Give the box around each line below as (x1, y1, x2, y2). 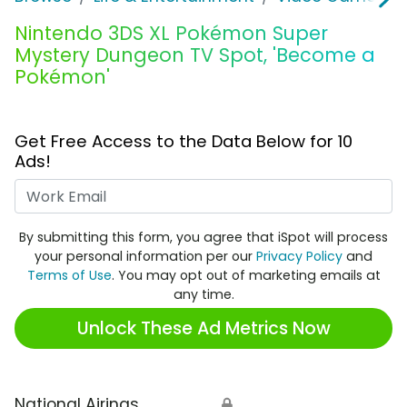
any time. (173, 285, 234, 304)
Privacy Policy (256, 247, 342, 266)
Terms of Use (26, 266, 112, 285)
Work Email (203, 179, 289, 202)
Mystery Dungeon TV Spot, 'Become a (15, 42, 375, 69)
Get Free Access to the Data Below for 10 (15, 130, 352, 154)
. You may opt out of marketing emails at (111, 266, 381, 285)
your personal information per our (35, 247, 256, 266)
